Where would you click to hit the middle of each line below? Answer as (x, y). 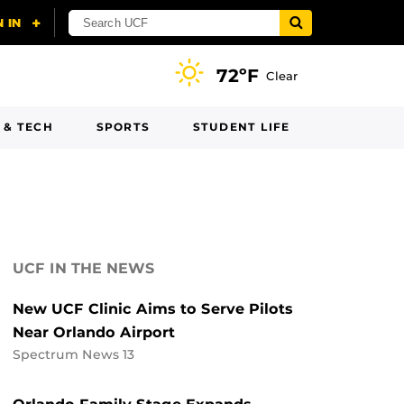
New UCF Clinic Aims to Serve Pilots (153, 309)
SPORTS (123, 127)
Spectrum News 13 (73, 354)
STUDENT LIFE (241, 127)
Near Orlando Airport (94, 332)
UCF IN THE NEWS (84, 268)
